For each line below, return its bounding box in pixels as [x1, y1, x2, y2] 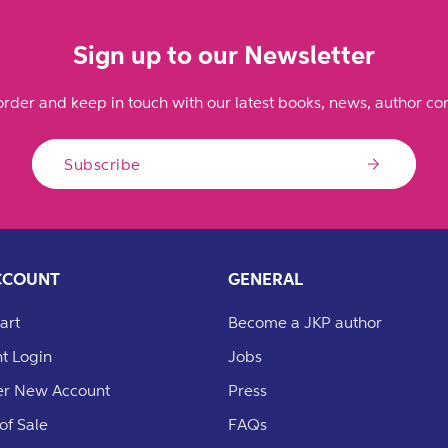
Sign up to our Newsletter [73, 39, 375, 69]
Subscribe [64, 154, 141, 173]
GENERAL [228, 269, 303, 289]
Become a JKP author [228, 313, 382, 331]
